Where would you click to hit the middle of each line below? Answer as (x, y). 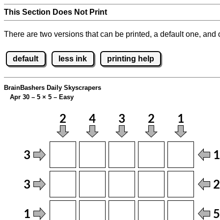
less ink (73, 58)
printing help (130, 58)
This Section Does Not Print (55, 12)
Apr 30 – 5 (23, 97)
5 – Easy (60, 97)
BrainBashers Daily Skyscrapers (53, 88)
